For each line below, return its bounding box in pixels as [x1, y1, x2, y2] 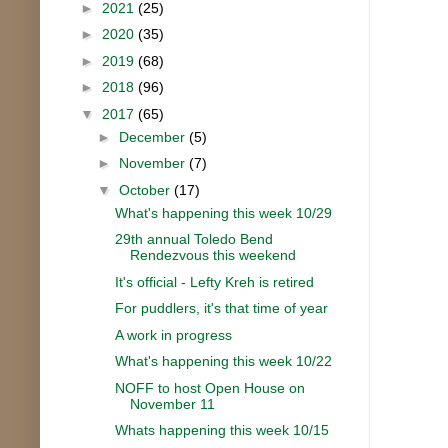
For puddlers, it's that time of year [114, 300, 328, 317]
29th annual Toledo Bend [114, 231, 273, 248]
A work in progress [114, 326, 232, 343]
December [118, 128, 189, 145]
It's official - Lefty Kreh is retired [114, 273, 314, 290]
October [118, 181, 174, 198]
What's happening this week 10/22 [114, 353, 332, 370]
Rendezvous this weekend [129, 247, 296, 264]
